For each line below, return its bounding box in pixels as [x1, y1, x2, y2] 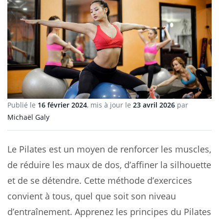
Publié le [7, 100, 38, 109]
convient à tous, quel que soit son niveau [7, 190, 176, 202]
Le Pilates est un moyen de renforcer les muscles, [7, 143, 211, 155]
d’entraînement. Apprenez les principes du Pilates [7, 205, 211, 218]
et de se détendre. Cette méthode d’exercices [7, 174, 192, 186]
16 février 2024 [38, 100, 87, 109]
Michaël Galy [7, 112, 49, 122]
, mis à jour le [87, 100, 133, 109]
